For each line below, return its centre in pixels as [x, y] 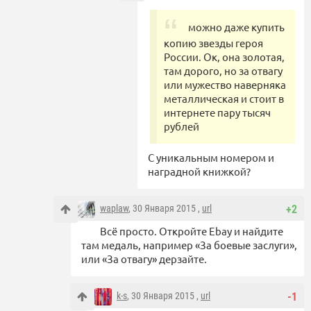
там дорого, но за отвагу [223, 70]
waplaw [114, 208]
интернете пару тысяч [217, 112]
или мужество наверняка [225, 84]
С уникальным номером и [211, 157]
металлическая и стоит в [224, 98]
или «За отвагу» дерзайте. [144, 258]
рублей [182, 126]
